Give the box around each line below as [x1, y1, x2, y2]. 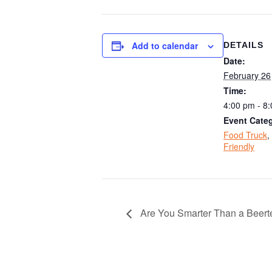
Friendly [223, 140, 254, 152]
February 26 [223, 69, 271, 81]
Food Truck [223, 128, 267, 141]
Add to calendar [132, 39, 198, 52]
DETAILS [223, 39, 263, 50]
